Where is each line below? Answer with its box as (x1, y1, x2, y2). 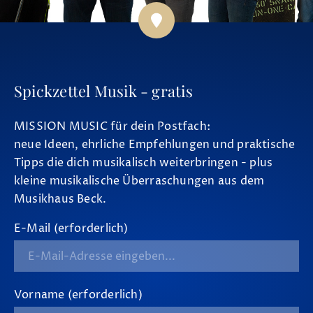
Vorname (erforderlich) (14, 287, 143, 303)
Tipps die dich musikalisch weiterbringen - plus (14, 155, 273, 171)
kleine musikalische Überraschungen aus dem (14, 173, 265, 189)
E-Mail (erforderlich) (14, 221, 129, 237)
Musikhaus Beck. (14, 191, 107, 208)
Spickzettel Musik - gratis (14, 80, 193, 102)
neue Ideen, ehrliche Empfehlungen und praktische (14, 137, 296, 153)
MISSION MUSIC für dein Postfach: (14, 119, 211, 135)
